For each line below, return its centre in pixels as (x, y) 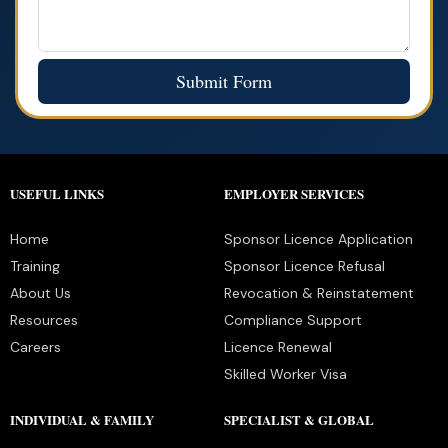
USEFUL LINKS (57, 193)
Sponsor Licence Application (318, 238)
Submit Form (224, 80)
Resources (44, 319)
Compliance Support (293, 319)
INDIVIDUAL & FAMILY (82, 419)
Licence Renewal (278, 346)
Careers (35, 346)
